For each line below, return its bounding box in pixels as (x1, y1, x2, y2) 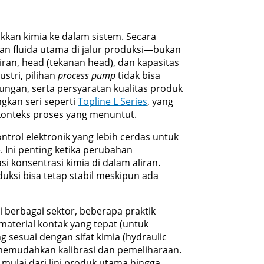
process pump (58, 69, 115, 82)
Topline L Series (78, 95, 147, 108)
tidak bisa (115, 69, 160, 82)
